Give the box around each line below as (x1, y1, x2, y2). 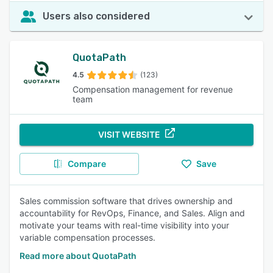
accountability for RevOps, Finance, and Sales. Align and (19, 208, 245, 218)
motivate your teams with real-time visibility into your (19, 220, 229, 230)
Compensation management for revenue (73, 84, 233, 94)
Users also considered (43, 10, 150, 22)
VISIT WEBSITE (98, 129, 160, 140)
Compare (67, 158, 106, 169)
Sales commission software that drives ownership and (19, 196, 233, 206)
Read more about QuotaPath (19, 250, 136, 261)
